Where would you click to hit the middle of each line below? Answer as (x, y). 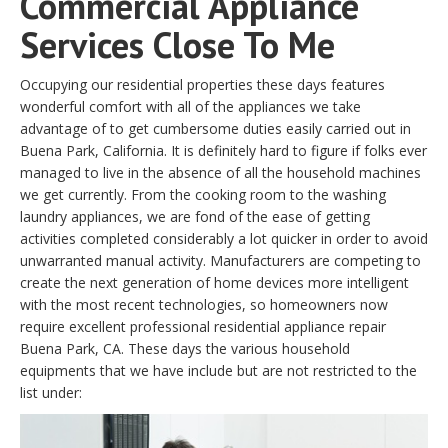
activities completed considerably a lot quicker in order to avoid (224, 238)
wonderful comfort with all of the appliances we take (190, 106)
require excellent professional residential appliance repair (203, 326)
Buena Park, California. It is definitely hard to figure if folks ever (223, 150)
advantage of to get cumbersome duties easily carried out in (215, 128)
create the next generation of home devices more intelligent (214, 282)
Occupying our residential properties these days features (202, 84)
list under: (51, 392)
